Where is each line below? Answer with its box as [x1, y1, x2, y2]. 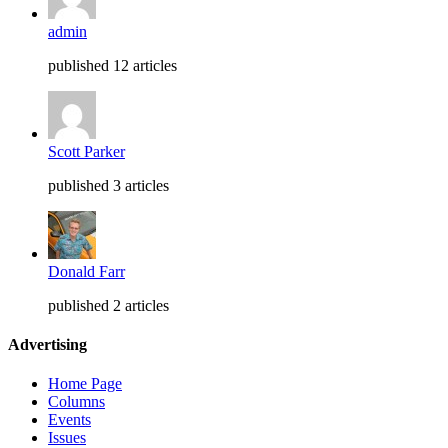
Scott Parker [48, 142, 125, 160]
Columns [48, 393, 105, 411]
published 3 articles [48, 176, 169, 194]
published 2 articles [48, 296, 169, 314]
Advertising [8, 336, 87, 354]
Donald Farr [48, 262, 125, 280]
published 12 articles [48, 56, 177, 74]
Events [48, 411, 91, 429]
